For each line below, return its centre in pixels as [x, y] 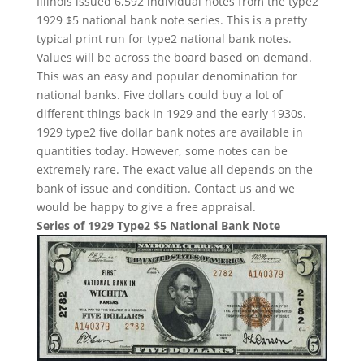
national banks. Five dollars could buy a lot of [159, 94]
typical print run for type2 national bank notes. [164, 38]
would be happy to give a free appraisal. [146, 206]
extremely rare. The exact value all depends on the [174, 169]
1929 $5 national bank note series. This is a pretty [171, 19]
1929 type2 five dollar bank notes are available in [169, 132]
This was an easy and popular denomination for [167, 76]
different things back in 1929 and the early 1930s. [171, 113]
